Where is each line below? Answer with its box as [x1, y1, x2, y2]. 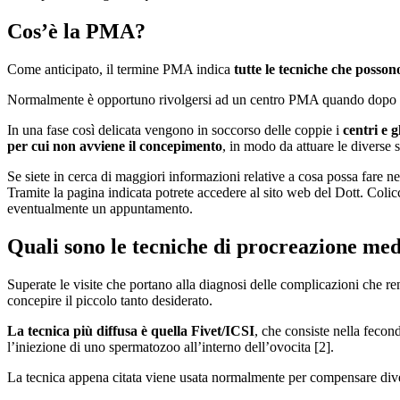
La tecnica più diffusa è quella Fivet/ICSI [7, 322, 254, 338]
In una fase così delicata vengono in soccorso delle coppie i [7, 122, 343, 138]
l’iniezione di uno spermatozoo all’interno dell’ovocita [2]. [7, 338, 334, 354]
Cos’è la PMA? [7, 20, 146, 44]
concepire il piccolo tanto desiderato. [7, 292, 212, 308]
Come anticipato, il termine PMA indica [7, 62, 234, 78]
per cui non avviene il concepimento [7, 138, 222, 154]
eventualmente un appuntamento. [7, 201, 193, 217]
